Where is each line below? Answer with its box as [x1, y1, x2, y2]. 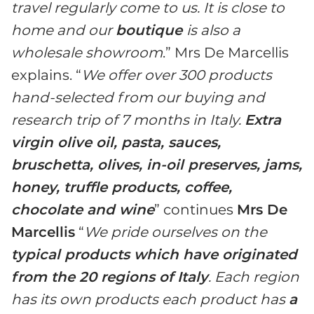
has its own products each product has [11, 290, 289, 308]
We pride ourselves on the [84, 223, 267, 240]
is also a [186, 21, 240, 39]
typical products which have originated [11, 245, 297, 263]
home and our [11, 21, 116, 39]
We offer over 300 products [81, 66, 272, 83]
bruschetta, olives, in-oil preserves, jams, [11, 156, 302, 173]
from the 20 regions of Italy [11, 268, 208, 285]
